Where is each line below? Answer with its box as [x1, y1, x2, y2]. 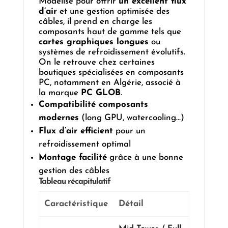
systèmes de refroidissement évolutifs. [38, 48, 185, 57]
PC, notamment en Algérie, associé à [38, 78, 181, 88]
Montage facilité [38, 153, 107, 162]
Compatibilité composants [38, 100, 148, 109]
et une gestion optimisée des [56, 7, 169, 16]
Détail [118, 199, 144, 209]
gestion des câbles [38, 166, 109, 176]
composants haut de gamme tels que [38, 27, 181, 37]
